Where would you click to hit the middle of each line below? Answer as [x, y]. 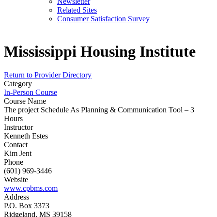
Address [16, 197]
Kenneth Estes [26, 136]
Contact [16, 145]
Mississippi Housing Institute [100, 51]
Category [18, 84]
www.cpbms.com [31, 188]
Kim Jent [18, 154]
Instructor [18, 127]
